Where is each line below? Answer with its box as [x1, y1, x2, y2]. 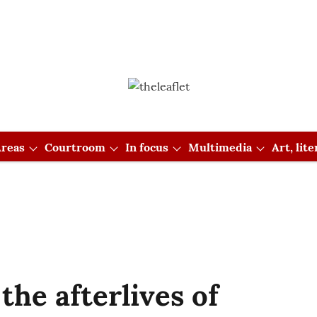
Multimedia [188, 140, 252, 154]
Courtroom [44, 140, 105, 154]
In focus [125, 140, 168, 154]
